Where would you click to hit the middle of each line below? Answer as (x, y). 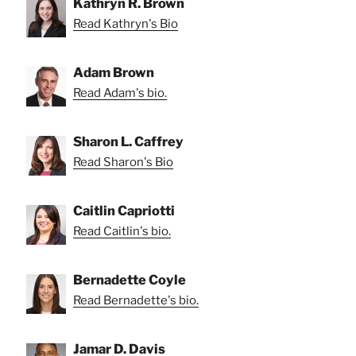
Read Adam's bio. (120, 93)
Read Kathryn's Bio (126, 23)
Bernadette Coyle (130, 279)
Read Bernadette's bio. (136, 300)
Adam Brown (114, 72)
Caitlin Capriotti (124, 210)
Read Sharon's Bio (123, 162)
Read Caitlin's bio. (122, 231)
